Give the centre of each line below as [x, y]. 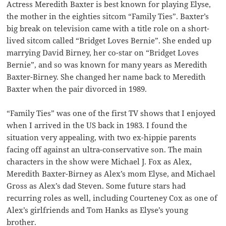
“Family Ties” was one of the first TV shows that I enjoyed [111, 113]
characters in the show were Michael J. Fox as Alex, [99, 161]
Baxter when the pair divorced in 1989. [77, 89]
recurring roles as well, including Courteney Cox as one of [112, 197]
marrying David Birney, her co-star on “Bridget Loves [103, 52]
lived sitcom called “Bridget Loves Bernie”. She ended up [109, 40]
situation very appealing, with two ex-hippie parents [102, 137]
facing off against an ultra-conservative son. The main [105, 149]
